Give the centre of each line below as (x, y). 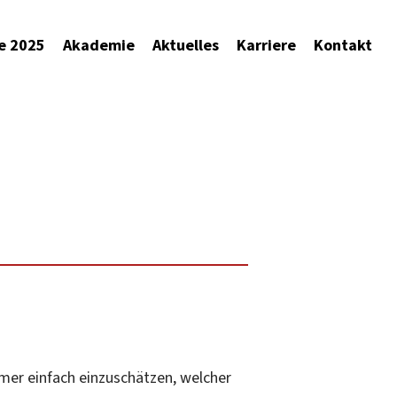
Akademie (99, 44)
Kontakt (343, 44)
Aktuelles (186, 44)
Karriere (266, 44)
